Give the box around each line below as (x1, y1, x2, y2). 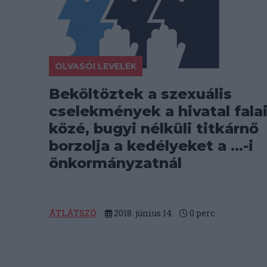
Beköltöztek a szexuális (49, 85, 232, 103)
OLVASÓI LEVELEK (55, 61, 136, 72)
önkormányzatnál (49, 154, 182, 172)
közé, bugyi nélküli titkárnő (49, 120, 259, 137)
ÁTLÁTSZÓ (49, 207, 97, 219)
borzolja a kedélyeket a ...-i (49, 137, 253, 154)
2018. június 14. (112, 207, 173, 219)
